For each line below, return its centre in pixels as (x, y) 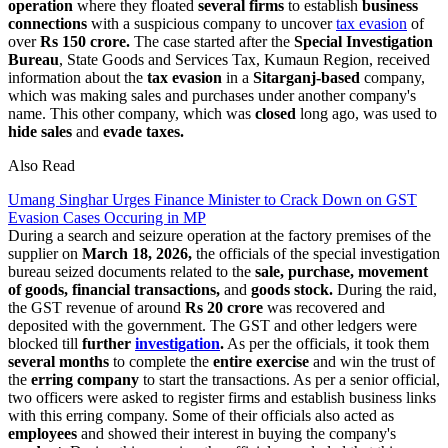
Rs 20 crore (224, 307)
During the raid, (385, 289)
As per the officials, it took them (326, 343)
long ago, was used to (366, 113)
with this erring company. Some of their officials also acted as (201, 415)
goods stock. (292, 289)
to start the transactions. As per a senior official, (289, 379)
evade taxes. (143, 131)
